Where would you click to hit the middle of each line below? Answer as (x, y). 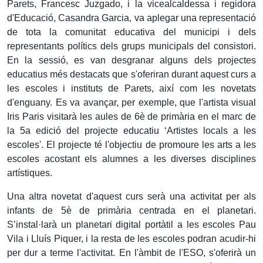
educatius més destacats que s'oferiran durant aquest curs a (131, 74)
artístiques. (30, 173)
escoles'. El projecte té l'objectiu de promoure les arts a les (131, 145)
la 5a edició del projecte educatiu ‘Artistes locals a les (131, 131)
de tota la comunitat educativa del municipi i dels (131, 32)
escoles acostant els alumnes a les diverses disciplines (131, 159)
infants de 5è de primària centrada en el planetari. (131, 210)
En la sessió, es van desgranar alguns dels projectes (131, 60)
